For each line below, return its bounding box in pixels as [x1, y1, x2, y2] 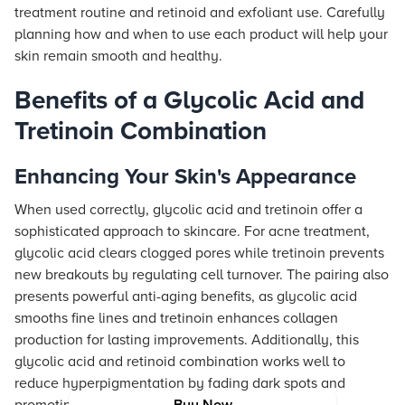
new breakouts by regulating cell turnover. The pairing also [14, 266, 389, 284]
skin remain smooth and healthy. [14, 47, 222, 65]
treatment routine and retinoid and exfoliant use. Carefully [14, 4, 385, 22]
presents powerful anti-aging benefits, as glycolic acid [14, 287, 357, 306]
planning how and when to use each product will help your [14, 25, 388, 43]
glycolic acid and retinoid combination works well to [14, 353, 345, 371]
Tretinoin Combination [14, 116, 267, 146]
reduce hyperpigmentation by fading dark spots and [14, 374, 345, 392]
